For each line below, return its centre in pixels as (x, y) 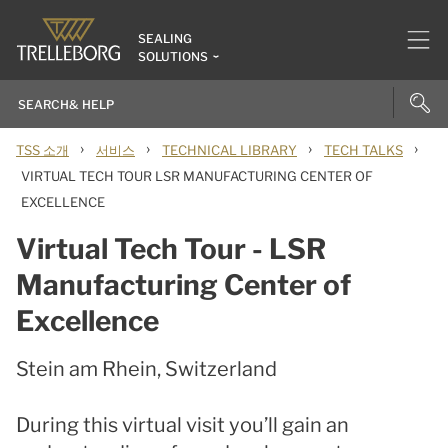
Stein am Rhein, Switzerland (146, 369)
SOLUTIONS (173, 56)
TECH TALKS (363, 150)
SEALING (165, 38)
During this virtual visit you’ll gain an (182, 425)
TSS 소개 (42, 150)
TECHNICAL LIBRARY (229, 150)
